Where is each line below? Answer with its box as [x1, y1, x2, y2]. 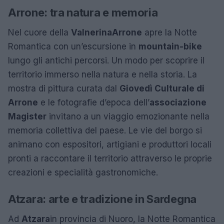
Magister [8, 111, 46, 121]
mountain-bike [138, 41, 202, 51]
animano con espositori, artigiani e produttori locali [8, 139, 211, 149]
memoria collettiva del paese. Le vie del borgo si [8, 125, 202, 135]
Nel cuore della [8, 27, 71, 37]
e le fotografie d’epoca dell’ [38, 97, 149, 107]
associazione [149, 97, 206, 107]
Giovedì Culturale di [119, 83, 204, 93]
